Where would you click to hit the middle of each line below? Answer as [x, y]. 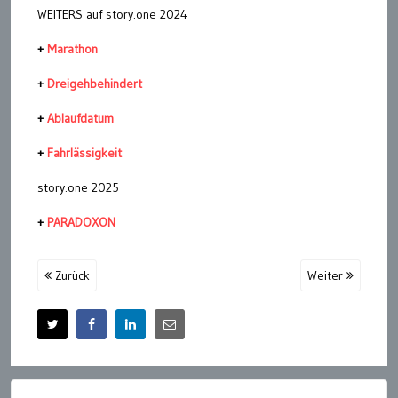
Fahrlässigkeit [84, 153]
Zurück [71, 276]
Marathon [72, 49]
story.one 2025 [78, 188]
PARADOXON [81, 223]
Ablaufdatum [80, 119]
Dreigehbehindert [95, 84]
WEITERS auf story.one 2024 [112, 15]
